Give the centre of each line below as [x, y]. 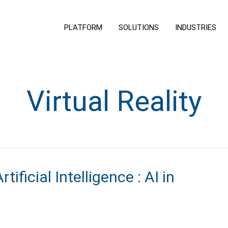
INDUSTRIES [195, 27]
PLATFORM [83, 27]
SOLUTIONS [138, 27]
